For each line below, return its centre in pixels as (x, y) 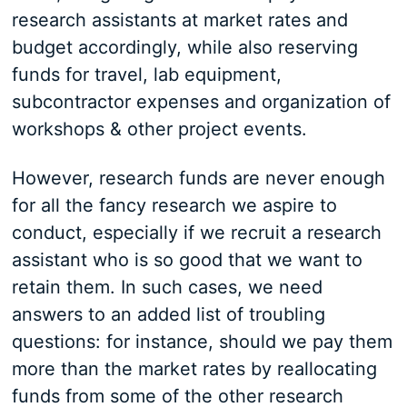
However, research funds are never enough (198, 179)
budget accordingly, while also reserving (184, 48)
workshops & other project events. (159, 129)
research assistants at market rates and (179, 20)
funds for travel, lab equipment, (146, 75)
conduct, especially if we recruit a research (196, 233)
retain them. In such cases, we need (167, 288)
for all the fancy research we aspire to (174, 206)
